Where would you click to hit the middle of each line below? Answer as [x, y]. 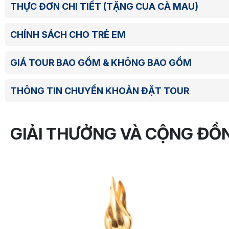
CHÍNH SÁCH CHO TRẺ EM [68, 35]
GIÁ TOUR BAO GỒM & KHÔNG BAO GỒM [101, 63]
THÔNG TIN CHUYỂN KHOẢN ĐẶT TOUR [100, 91]
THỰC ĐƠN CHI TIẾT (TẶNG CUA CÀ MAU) [104, 7]
